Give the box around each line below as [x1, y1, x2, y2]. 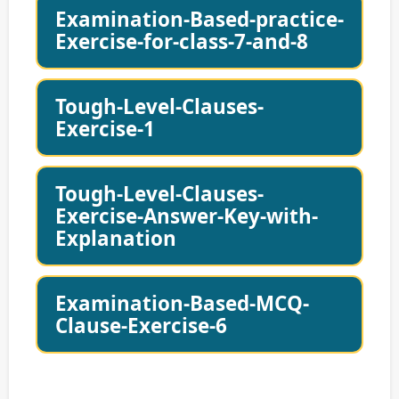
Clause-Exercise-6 [55, 312, 227, 340]
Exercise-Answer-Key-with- [55, 202, 318, 231]
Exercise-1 [55, 115, 155, 143]
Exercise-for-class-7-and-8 [55, 28, 308, 56]
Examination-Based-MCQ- [55, 289, 309, 318]
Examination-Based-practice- [55, 5, 344, 34]
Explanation [55, 224, 176, 253]
